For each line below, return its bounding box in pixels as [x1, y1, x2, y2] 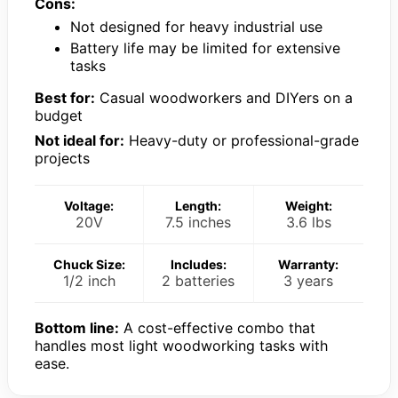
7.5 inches [165, 212, 232, 231]
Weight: [284, 197, 332, 213]
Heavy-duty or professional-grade [124, 131, 359, 149]
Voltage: [64, 197, 115, 213]
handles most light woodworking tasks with [35, 336, 328, 354]
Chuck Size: [52, 256, 125, 272]
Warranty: [278, 256, 339, 272]
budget [35, 106, 83, 124]
